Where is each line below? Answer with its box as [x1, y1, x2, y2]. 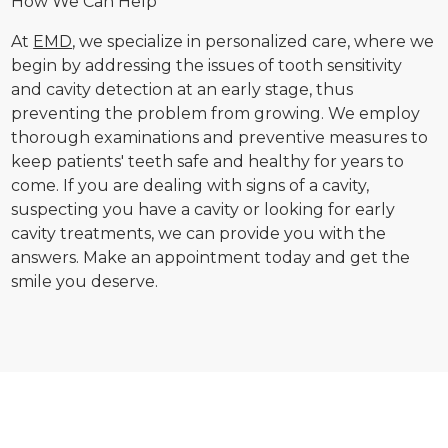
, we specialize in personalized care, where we [72, 32, 435, 51]
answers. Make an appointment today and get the [11, 248, 411, 267]
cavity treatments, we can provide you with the [11, 224, 387, 243]
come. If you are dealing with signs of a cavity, [11, 176, 370, 195]
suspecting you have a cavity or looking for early [11, 200, 396, 219]
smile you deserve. [11, 272, 159, 291]
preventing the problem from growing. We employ [11, 104, 421, 123]
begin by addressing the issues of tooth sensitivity [11, 56, 403, 75]
